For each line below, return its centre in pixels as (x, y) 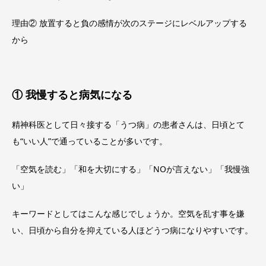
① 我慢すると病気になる (72, 94)
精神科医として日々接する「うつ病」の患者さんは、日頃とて (128, 125)
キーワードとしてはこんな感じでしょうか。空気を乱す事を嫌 (128, 213)
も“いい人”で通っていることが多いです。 (90, 141)
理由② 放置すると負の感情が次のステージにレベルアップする (129, 23)
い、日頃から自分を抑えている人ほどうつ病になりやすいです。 (132, 230)
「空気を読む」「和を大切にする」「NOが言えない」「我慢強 (131, 169)
